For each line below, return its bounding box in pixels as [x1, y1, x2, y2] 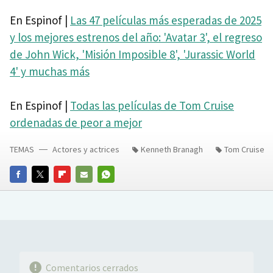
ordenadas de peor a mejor [10, 115, 142, 130]
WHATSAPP [97, 186, 138, 197]
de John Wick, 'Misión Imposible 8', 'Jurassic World [10, 46, 255, 62]
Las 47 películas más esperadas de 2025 [70, 12, 261, 27]
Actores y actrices [52, 143, 119, 155]
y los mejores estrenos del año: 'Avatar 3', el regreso [10, 29, 262, 44]
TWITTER [32, 186, 66, 197]
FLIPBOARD [54, 186, 95, 197]
